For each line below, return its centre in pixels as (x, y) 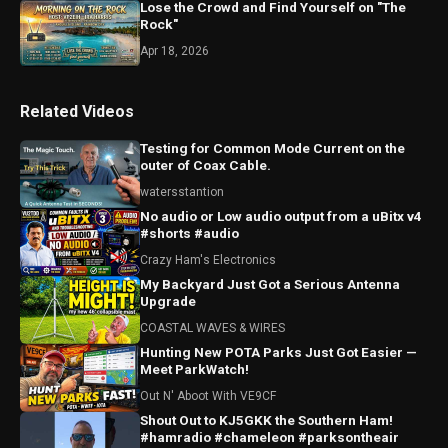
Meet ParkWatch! (194, 369)
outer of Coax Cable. (205, 165)
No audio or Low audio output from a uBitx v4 (178, 216)
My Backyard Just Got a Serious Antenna (270, 284)
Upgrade (168, 301)
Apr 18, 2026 (174, 51)
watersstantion (182, 192)
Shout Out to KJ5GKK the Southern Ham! (266, 420)
